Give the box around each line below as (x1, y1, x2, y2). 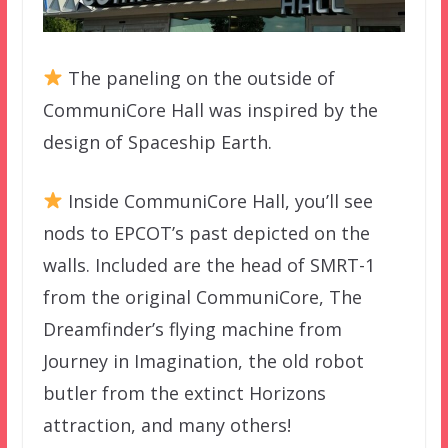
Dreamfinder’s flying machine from (42, 316, 342, 341)
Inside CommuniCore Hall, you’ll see (63, 188, 374, 213)
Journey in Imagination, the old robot (42, 348, 364, 373)
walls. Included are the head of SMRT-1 (42, 252, 375, 277)
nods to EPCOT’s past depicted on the (42, 220, 370, 245)
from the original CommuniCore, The (42, 284, 362, 309)
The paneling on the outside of (63, 65, 336, 90)
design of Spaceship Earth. (42, 129, 272, 154)
